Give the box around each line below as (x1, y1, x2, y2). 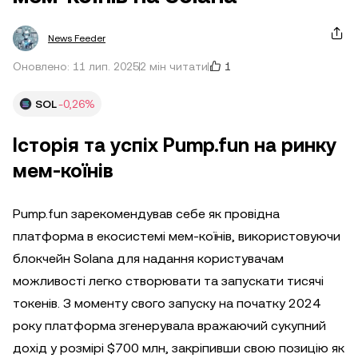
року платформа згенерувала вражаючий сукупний (13, 318, 326, 333)
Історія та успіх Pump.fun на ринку (13, 134, 336, 157)
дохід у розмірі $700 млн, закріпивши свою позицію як (13, 340, 344, 356)
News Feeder (48, 33, 105, 44)
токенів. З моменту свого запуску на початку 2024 (13, 296, 320, 311)
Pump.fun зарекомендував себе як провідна (13, 206, 280, 221)
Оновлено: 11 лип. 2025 (13, 60, 139, 73)
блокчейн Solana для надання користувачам (13, 251, 284, 266)
